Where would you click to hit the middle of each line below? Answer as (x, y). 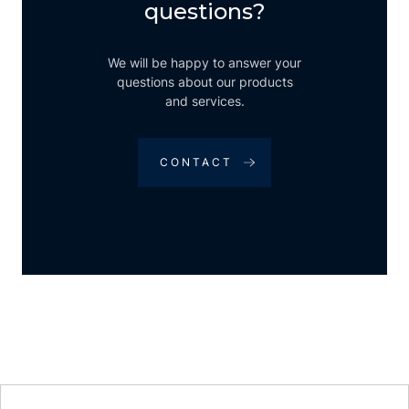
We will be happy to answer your (204, 62)
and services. (204, 100)
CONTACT (196, 162)
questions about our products (204, 81)
